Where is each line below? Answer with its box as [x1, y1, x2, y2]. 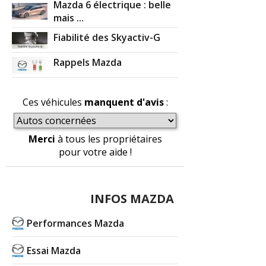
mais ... [53, 11, 84, 26]
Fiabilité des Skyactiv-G [53, 30, 161, 44]
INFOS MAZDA [90, 190, 175, 207]
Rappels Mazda [53, 55, 122, 69]
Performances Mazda [27, 216, 125, 230]
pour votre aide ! [58, 145, 132, 159]
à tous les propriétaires [55, 132, 162, 145]
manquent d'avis [84, 95, 164, 109]
